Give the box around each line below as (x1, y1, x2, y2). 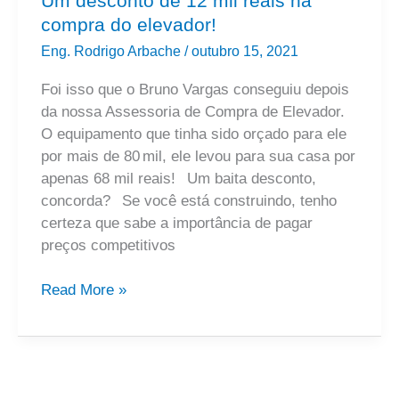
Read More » (40, 281, 126, 299)
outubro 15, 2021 (191, 43, 298, 59)
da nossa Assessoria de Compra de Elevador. (40, 102, 345, 120)
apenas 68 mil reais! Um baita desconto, (40, 169, 316, 187)
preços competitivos (40, 236, 175, 254)
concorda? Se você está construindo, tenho (40, 191, 337, 209)
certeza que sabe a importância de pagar (40, 214, 313, 232)
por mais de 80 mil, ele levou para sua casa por (40, 147, 355, 165)
